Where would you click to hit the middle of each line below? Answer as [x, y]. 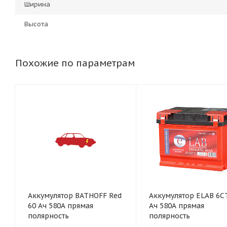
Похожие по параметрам [75, 63]
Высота [36, 24]
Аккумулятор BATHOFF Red [75, 196]
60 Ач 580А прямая [61, 206]
